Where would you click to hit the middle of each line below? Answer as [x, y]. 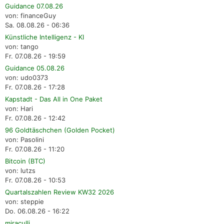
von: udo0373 [26, 77]
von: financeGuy [30, 15]
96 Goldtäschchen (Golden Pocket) [60, 130]
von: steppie [24, 201]
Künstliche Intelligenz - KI [44, 37]
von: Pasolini [24, 139]
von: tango [22, 46]
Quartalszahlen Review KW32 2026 [59, 192]
